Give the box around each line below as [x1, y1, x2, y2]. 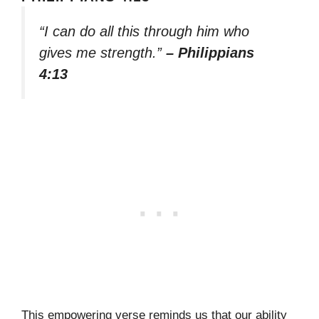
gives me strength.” [39, 45, 166, 61]
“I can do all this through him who [39, 23, 249, 40]
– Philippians [166, 45, 254, 61]
